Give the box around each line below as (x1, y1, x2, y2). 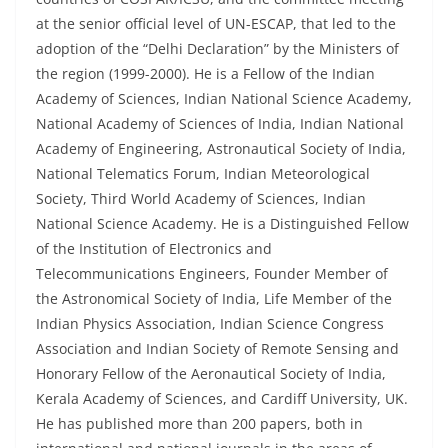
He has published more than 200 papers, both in (36, 414, 363, 434)
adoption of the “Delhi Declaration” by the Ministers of (36, 39, 399, 59)
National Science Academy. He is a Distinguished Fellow (36, 214, 409, 234)
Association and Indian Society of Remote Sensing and (36, 339, 399, 359)
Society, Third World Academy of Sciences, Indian (36, 189, 366, 209)
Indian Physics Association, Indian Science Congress (36, 314, 384, 334)
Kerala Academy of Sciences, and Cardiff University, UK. (36, 389, 408, 409)
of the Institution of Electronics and (36, 239, 272, 259)
